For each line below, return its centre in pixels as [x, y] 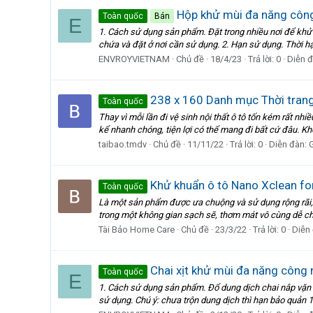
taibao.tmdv [123, 144]
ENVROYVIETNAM [134, 59]
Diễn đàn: [289, 144]
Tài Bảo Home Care [137, 229]
